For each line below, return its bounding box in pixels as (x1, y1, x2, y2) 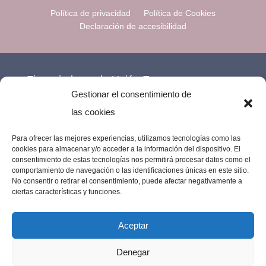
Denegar (116, 246, 150, 257)
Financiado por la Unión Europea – (26, 74, 192, 86)
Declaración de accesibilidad (79, 21, 186, 31)
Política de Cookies (143, 8, 216, 18)
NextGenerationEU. (26, 91, 119, 104)
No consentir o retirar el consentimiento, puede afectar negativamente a (12, 177, 242, 185)
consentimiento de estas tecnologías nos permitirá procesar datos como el (12, 156, 251, 164)
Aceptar (118, 220, 148, 230)
